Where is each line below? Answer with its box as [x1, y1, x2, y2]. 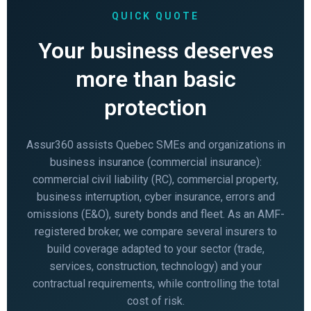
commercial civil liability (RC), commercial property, [33, 172, 278, 186]
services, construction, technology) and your [49, 259, 262, 273]
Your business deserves [37, 37, 274, 64]
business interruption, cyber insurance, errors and [36, 190, 275, 203]
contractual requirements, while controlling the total [32, 276, 279, 290]
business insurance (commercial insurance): [49, 155, 262, 169]
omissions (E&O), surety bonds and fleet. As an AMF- [26, 207, 285, 221]
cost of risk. [126, 294, 185, 308]
